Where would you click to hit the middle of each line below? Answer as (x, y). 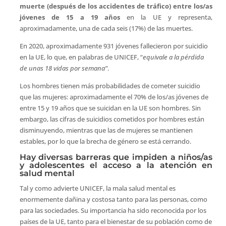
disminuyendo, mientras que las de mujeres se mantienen (106, 130)
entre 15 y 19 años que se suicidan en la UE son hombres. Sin (110, 108)
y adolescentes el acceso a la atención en (116, 165)
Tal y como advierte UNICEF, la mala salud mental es (97, 188)
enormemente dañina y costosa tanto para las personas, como (113, 200)
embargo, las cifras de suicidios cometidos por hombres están (112, 119)
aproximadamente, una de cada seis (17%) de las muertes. (106, 29)
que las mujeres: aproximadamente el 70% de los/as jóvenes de (114, 97)
